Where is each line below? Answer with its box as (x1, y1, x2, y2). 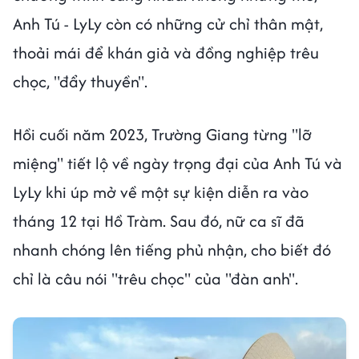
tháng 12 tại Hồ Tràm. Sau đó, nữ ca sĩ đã (13, 209, 305, 233)
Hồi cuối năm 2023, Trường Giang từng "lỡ (13, 123, 312, 147)
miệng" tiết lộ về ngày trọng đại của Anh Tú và (13, 151, 342, 175)
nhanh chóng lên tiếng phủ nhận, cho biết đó (13, 238, 331, 262)
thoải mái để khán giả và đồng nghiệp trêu (13, 41, 319, 65)
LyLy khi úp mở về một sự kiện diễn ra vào (13, 180, 309, 204)
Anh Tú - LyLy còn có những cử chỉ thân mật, (13, 12, 323, 36)
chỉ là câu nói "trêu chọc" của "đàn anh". (13, 267, 298, 291)
